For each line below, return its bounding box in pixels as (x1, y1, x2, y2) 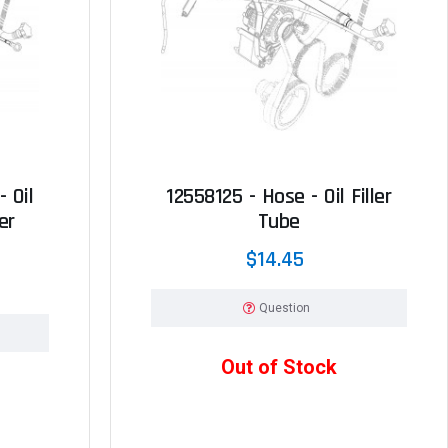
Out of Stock (220, 354, 337, 379)
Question (259, 300, 311, 315)
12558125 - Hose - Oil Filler (166, 182, 392, 211)
